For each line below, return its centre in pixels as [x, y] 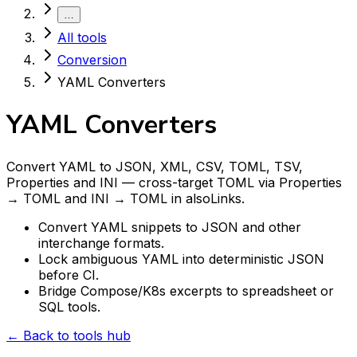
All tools [82, 38]
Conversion [92, 60]
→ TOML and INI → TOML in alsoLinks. [126, 199]
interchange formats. [101, 243]
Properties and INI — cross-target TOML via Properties [174, 183]
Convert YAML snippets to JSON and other [170, 228]
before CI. [69, 275]
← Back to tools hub [69, 336]
